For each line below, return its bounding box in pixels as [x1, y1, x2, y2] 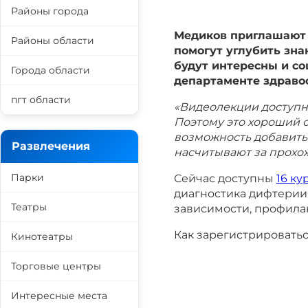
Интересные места [11, 289, 107, 302]
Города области [11, 64, 90, 76]
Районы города [11, 5, 89, 17]
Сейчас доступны [174, 172, 276, 185]
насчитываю [174, 146, 245, 159]
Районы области [11, 34, 94, 47]
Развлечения [12, 140, 90, 153]
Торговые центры [11, 260, 101, 272]
